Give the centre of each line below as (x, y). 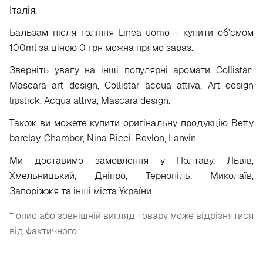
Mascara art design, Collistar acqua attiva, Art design (131, 85)
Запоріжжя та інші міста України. (81, 191)
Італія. (23, 10)
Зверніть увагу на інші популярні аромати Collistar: (131, 70)
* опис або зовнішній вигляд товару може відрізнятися (131, 216)
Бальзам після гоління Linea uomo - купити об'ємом (131, 33)
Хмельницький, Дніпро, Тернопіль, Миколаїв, (131, 176)
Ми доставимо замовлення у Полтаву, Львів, (131, 161)
